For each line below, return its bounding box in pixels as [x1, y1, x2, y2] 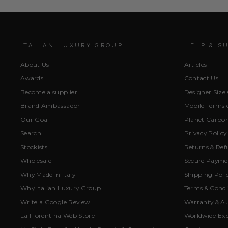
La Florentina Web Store [20, 211, 95, 219]
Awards [20, 74, 44, 82]
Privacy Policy [184, 129, 227, 137]
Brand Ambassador [20, 102, 80, 110]
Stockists [20, 142, 48, 151]
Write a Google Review [20, 197, 90, 206]
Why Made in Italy [20, 170, 75, 178]
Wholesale [20, 156, 52, 164]
